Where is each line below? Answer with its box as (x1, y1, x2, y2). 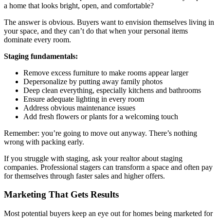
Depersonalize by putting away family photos (23, 77, 163, 86)
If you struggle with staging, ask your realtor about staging (4, 154, 182, 163)
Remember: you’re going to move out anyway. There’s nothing (4, 128, 197, 137)
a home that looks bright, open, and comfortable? (4, 1, 154, 10)
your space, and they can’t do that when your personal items (4, 26, 188, 35)
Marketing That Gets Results (4, 189, 119, 200)
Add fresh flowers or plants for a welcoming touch (23, 112, 178, 121)
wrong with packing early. (4, 137, 84, 146)
